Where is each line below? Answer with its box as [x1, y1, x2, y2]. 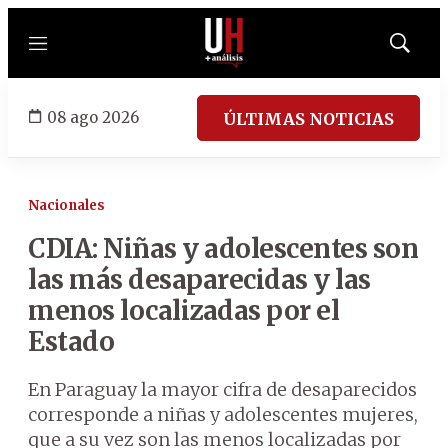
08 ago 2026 [47, 107, 139, 127]
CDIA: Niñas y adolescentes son [28, 232, 418, 265]
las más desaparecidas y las [28, 263, 371, 296]
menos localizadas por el [28, 294, 339, 327]
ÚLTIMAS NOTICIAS [223, 108, 394, 129]
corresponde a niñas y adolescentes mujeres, [28, 403, 418, 426]
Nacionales [28, 197, 105, 214]
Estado [28, 325, 114, 358]
